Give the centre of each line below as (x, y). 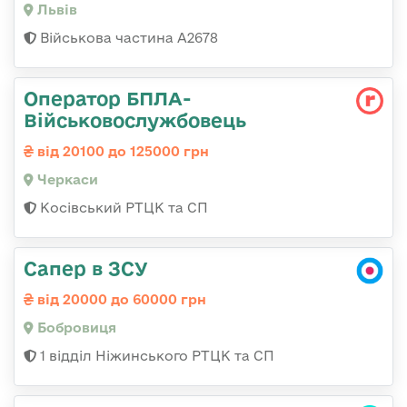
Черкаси (66, 180)
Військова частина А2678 (127, 38)
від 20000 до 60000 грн (120, 300)
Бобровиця (75, 328)
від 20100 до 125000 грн (121, 152)
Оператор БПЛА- (108, 99)
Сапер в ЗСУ (86, 268)
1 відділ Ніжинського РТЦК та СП (155, 356)
